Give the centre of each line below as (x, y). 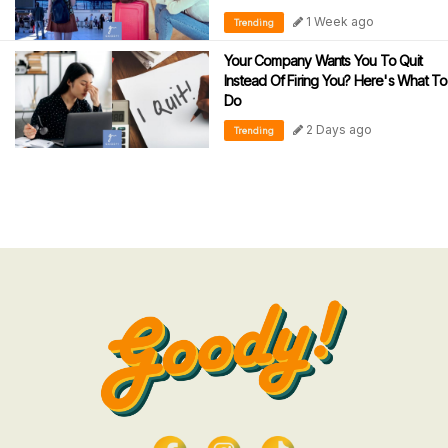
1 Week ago (338, 22)
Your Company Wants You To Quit (323, 61)
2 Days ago (337, 130)
